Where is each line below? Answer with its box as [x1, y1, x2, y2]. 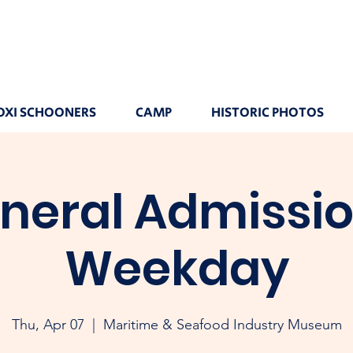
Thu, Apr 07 [11, 316, 84, 333]
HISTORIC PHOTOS [210, 103, 324, 122]
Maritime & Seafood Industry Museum [102, 316, 342, 333]
